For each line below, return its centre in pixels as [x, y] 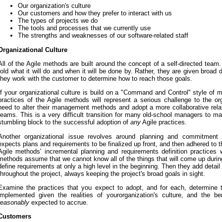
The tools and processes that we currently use [84, 28]
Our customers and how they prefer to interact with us [95, 13]
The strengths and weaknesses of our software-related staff [103, 36]
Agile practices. [164, 122]
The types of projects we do [58, 21]
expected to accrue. [59, 202]
